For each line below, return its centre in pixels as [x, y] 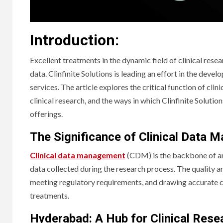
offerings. [46, 113]
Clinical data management [78, 155]
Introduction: [74, 40]
